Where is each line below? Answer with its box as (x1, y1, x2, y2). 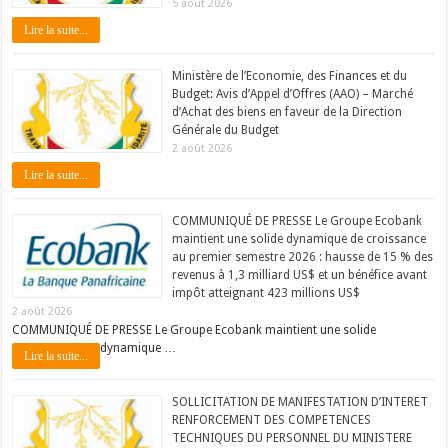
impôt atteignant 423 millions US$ (172, 286, 361, 301)
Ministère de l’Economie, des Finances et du (172, 69, 408, 84)
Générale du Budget (172, 123, 280, 138)
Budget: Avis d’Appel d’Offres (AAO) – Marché (172, 87, 414, 102)
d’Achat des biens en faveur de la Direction (172, 105, 403, 120)
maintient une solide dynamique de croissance (172, 232, 427, 247)
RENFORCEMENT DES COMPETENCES (172, 413, 372, 428)
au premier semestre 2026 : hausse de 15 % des (172, 250, 434, 265)
